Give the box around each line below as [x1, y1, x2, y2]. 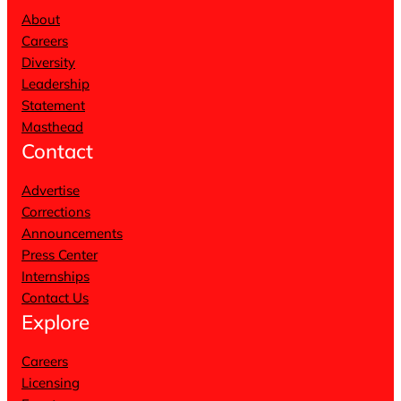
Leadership [21, 75, 90, 92]
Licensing [21, 374, 80, 391]
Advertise [21, 182, 80, 199]
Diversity [21, 54, 75, 71]
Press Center [21, 246, 98, 263]
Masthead [21, 118, 83, 135]
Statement [21, 97, 85, 114]
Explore [21, 310, 90, 335]
